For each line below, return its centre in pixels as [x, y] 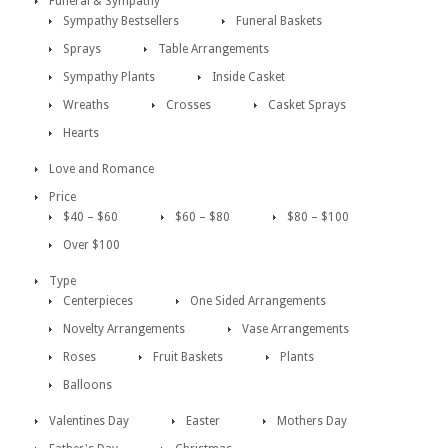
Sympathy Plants [109, 77]
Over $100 [91, 245]
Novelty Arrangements [124, 329]
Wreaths [86, 105]
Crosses [188, 105]
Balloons [87, 385]
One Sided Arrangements [258, 301]
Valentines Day [89, 421]
